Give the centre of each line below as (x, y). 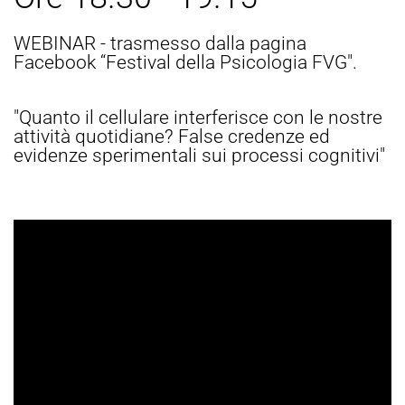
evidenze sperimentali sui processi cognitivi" (199, 155)
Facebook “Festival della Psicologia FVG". (185, 62)
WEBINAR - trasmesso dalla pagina (160, 43)
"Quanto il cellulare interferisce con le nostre (198, 117)
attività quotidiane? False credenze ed (172, 136)
